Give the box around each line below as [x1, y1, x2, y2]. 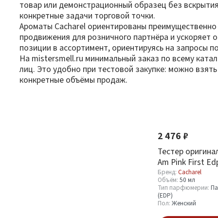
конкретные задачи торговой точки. [19, 11, 155, 20]
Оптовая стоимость [19, 122, 95, 131]
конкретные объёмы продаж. [19, 75, 127, 84]
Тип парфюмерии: [158, 184, 211, 191]
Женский [172, 200, 196, 207]
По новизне [158, 98, 202, 107]
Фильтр [19, 98, 53, 108]
